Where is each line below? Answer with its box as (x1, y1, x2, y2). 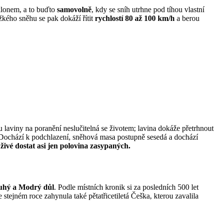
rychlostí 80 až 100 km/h (95, 14, 175, 23)
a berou (175, 14, 200, 23)
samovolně (57, 5, 91, 14)
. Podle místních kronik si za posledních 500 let (54, 183, 199, 192)
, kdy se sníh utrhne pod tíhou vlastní (91, 5, 204, 14)
